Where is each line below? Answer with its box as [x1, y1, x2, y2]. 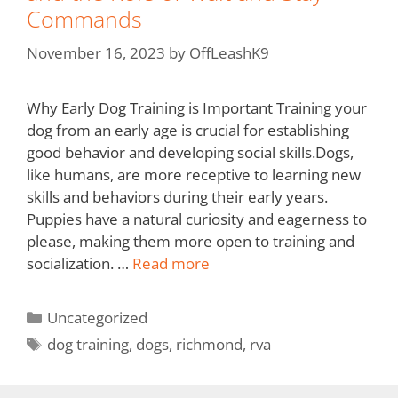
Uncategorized [47, 306, 148, 328]
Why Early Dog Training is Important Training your [27, 97, 367, 118]
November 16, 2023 [27, 42, 165, 63]
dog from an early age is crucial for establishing [27, 119, 349, 140]
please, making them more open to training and [27, 230, 354, 251]
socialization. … [27, 252, 132, 274]
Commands [27, 4, 142, 35]
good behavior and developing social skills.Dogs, [27, 141, 354, 163]
